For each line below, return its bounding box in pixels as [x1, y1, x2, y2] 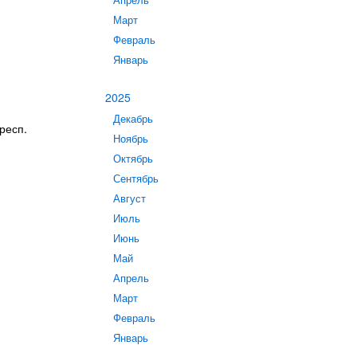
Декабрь [113, 112, 153, 126]
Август [113, 191, 146, 206]
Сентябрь [113, 171, 159, 186]
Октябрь [113, 151, 153, 166]
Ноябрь [113, 131, 148, 146]
